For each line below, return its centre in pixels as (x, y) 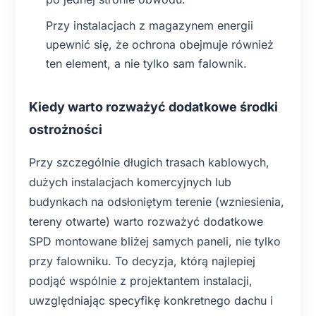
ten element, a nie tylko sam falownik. (146, 63)
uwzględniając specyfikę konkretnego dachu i (151, 300)
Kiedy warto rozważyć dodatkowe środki (153, 107)
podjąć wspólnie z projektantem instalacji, (141, 281)
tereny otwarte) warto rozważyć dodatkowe (146, 221)
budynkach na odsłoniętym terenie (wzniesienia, (157, 202)
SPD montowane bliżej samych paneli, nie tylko (155, 241)
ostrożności (66, 129)
